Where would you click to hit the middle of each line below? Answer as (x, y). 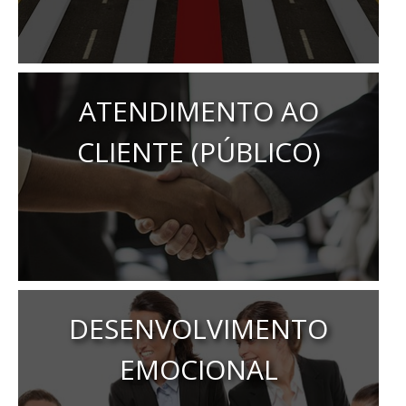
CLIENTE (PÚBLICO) (198, 152)
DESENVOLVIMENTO (198, 329)
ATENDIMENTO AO (198, 111)
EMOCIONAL (198, 369)
